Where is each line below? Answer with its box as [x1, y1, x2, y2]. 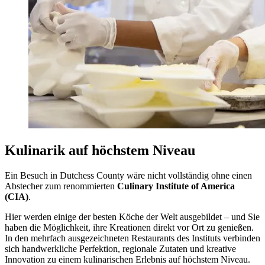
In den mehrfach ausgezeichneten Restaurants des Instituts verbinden [5, 232, 260, 243]
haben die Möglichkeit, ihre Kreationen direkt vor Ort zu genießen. [5, 222, 254, 232]
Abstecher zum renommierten [5, 180, 117, 191]
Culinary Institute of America [117, 180, 235, 191]
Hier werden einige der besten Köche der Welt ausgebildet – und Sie [5, 211, 260, 222]
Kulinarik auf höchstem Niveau [5, 142, 195, 158]
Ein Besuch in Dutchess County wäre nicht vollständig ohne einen [5, 170, 252, 180]
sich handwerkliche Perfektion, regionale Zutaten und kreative [5, 243, 236, 254]
